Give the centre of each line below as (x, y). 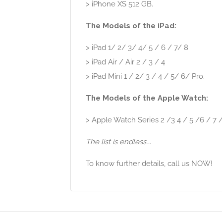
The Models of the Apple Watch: (147, 98)
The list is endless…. (118, 141)
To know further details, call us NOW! (149, 163)
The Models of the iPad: (131, 26)
